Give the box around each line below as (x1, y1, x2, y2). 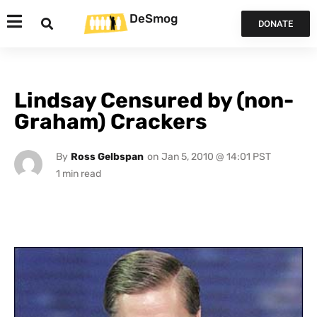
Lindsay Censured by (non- (14, 88, 294, 113)
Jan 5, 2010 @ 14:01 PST (161, 151, 271, 163)
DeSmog (129, 11, 178, 25)
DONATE (258, 18, 293, 29)
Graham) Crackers (14, 109, 207, 134)
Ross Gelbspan (70, 151, 144, 163)
